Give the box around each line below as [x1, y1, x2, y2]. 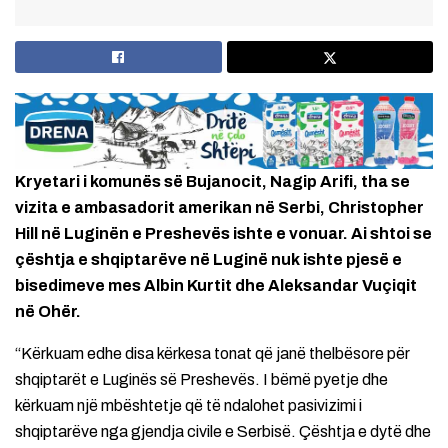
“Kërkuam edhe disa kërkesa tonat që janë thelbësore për [15, 344, 410, 362]
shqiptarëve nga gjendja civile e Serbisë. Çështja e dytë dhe [15, 422, 431, 440]
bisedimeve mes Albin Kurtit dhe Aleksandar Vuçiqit [15, 276, 417, 294]
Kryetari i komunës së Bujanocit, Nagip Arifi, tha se [15, 172, 410, 190]
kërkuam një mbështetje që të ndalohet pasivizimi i [15, 396, 362, 414]
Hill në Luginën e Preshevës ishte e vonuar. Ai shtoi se [15, 224, 432, 242]
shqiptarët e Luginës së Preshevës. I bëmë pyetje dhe [15, 370, 388, 388]
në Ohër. [15, 302, 81, 320]
